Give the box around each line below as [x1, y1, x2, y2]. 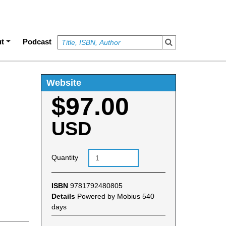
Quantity [51, 153, 78, 162]
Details [51, 192, 77, 200]
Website [46, 77, 81, 88]
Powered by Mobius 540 [77, 192, 154, 200]
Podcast [23, 37, 51, 46]
